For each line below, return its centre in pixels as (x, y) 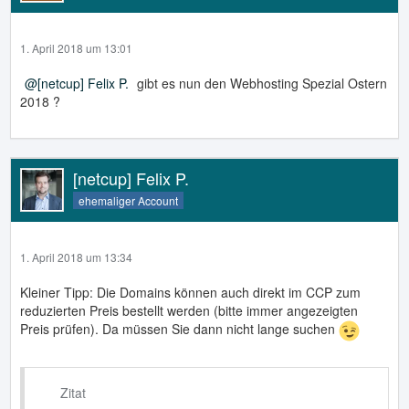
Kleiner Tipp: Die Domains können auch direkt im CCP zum (190, 292)
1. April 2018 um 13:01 (76, 47)
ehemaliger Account (128, 200)
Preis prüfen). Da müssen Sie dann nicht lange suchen (179, 328)
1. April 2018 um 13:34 (76, 257)
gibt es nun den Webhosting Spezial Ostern (260, 83)
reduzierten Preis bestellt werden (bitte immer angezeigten (189, 310)
